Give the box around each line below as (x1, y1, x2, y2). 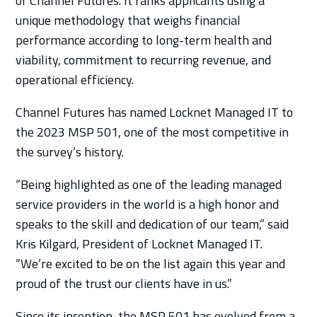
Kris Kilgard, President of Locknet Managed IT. (16, 234, 263, 253)
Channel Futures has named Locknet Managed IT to (16, 102, 294, 122)
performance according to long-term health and (16, 30, 272, 50)
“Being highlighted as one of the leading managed (16, 174, 282, 194)
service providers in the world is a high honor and (16, 194, 279, 214)
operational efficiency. (16, 69, 134, 89)
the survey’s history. (16, 142, 125, 161)
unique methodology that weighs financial (16, 10, 241, 30)
